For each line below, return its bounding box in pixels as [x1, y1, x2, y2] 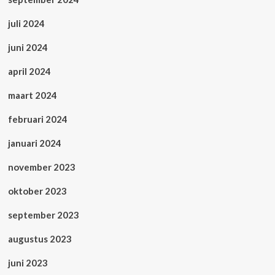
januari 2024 [7, 137, 61, 149]
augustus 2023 [7, 233, 72, 244]
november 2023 [7, 161, 76, 172]
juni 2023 [7, 257, 48, 268]
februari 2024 [7, 113, 68, 125]
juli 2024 [7, 17, 45, 29]
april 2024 [7, 65, 51, 77]
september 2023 [7, 209, 79, 220]
